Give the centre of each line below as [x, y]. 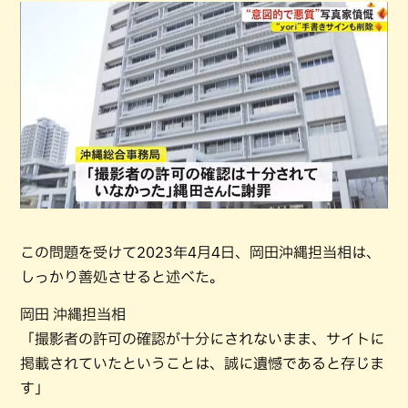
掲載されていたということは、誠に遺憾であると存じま [202, 363]
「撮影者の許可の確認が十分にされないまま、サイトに [202, 339]
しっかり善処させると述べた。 [122, 277]
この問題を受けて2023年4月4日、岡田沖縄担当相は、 [200, 252]
